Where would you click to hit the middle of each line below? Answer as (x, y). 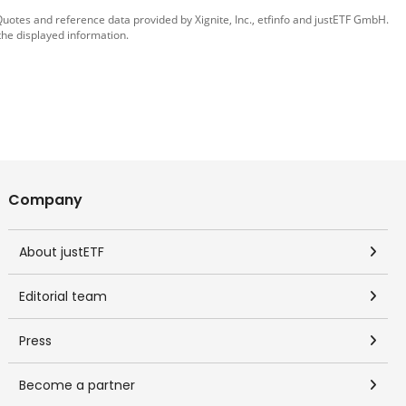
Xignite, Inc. (223, 19)
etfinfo (274, 19)
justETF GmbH (350, 19)
